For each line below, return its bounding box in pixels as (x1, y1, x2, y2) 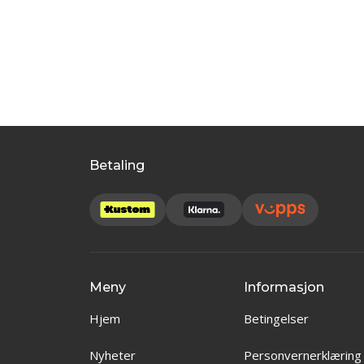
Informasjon (244, 279, 324, 295)
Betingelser (244, 310, 309, 327)
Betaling (89, 158, 145, 173)
